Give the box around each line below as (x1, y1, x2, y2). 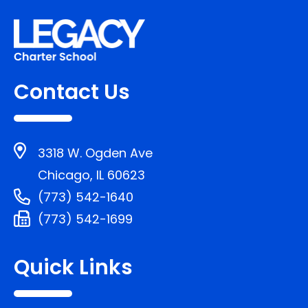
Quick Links (14, 253, 133, 282)
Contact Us (14, 78, 130, 107)
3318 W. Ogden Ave (38, 144, 153, 162)
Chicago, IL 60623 (38, 166, 145, 184)
